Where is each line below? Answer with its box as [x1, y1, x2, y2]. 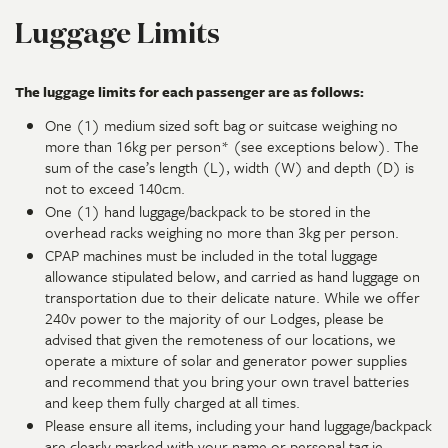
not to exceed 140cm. [45, 177, 185, 199]
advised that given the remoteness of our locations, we [45, 328, 396, 350]
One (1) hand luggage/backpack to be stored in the [45, 200, 371, 222]
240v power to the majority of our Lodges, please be [45, 307, 384, 329]
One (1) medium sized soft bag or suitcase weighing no [45, 114, 398, 136]
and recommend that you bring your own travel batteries [45, 370, 409, 392]
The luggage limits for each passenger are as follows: [15, 81, 364, 102]
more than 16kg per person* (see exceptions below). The [45, 135, 419, 157]
